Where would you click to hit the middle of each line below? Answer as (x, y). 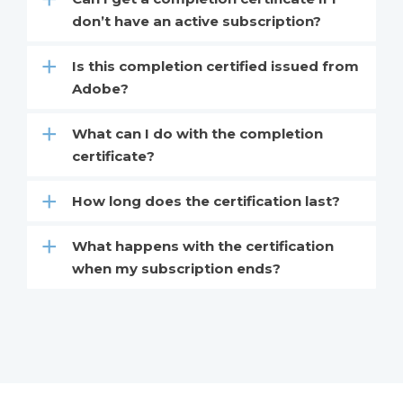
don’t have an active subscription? (197, 21)
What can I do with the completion (197, 133)
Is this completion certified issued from (215, 66)
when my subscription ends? (176, 268)
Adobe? (100, 88)
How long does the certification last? (206, 201)
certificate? (113, 156)
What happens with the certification (203, 246)
